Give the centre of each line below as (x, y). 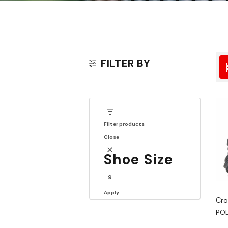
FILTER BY (126, 63)
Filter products (124, 124)
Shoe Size (139, 160)
